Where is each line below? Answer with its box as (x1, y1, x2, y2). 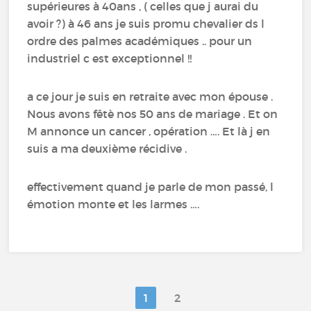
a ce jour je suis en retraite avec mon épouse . (27, 89, 274, 103)
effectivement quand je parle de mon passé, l (27, 179, 274, 194)
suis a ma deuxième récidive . (27, 141, 187, 155)
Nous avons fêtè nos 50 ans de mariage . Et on (27, 106, 278, 121)
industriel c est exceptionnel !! (27, 51, 192, 65)
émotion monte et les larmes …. (27, 196, 200, 211)
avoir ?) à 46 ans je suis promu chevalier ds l (27, 16, 265, 31)
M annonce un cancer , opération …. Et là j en (27, 124, 271, 138)
